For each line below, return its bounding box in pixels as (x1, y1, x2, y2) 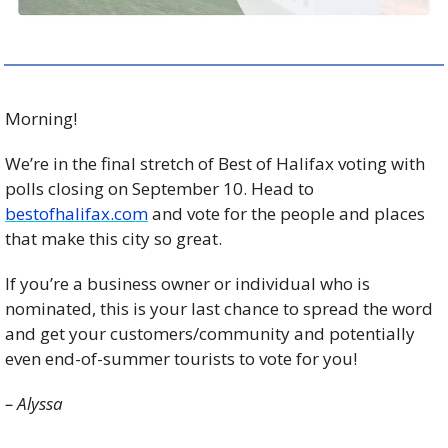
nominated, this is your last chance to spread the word (5, 296, 433, 320)
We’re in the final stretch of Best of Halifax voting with (5, 151, 425, 175)
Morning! (5, 106, 77, 130)
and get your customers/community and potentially (5, 321, 415, 345)
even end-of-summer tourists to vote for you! (5, 346, 361, 370)
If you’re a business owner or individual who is (5, 271, 370, 295)
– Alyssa (5, 391, 63, 415)
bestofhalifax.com (5, 201, 148, 225)
